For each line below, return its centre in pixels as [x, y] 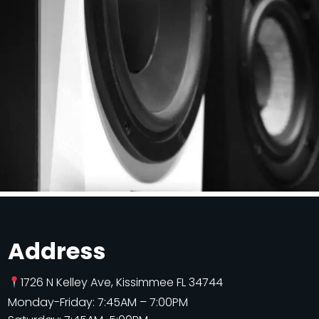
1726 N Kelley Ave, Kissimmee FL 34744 [121, 283]
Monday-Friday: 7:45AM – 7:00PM [98, 302]
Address [56, 251]
